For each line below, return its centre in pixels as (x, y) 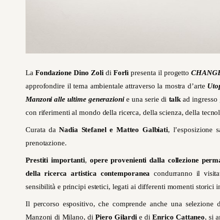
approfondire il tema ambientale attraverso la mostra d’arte (117, 86)
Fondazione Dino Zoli (69, 73)
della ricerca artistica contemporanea (88, 174)
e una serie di (147, 99)
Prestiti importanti (55, 160)
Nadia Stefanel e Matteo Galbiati (114, 130)
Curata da (42, 130)
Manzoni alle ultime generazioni (76, 99)
